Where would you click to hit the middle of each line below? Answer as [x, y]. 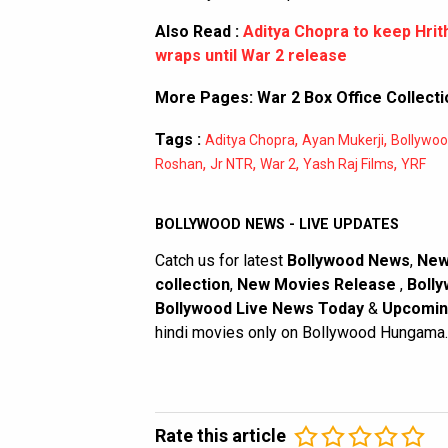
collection [192, 285]
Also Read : [199, 32]
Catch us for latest [221, 261]
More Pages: [206, 98]
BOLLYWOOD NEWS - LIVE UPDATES [277, 225]
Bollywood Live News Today [259, 309]
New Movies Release [318, 285]
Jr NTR [231, 164]
